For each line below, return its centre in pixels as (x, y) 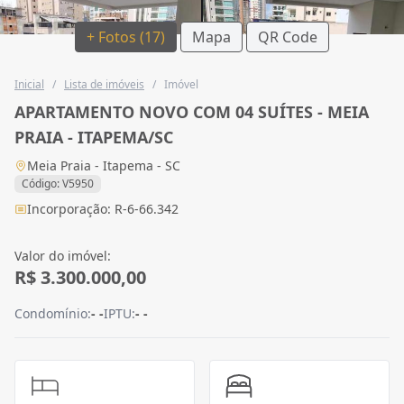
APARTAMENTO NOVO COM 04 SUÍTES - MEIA (192, 111)
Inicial (29, 84)
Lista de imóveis (104, 84)
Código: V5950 (58, 183)
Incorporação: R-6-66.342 (103, 208)
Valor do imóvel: (63, 255)
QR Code (288, 37)
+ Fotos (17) (126, 37)
